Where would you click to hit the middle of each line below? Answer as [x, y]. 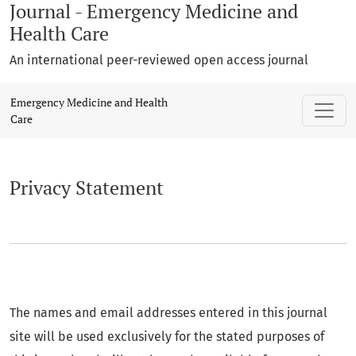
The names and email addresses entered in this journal [168, 313]
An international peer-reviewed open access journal [159, 60]
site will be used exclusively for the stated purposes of [167, 337]
